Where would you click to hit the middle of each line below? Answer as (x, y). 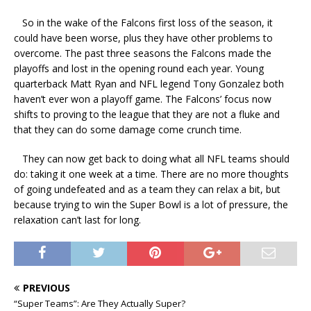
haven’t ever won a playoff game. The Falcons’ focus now (143, 99)
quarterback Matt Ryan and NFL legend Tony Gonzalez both (149, 84)
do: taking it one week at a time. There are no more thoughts (151, 174)
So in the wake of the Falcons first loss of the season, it (143, 23)
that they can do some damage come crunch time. (128, 129)
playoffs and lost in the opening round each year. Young (139, 68)
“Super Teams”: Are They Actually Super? (100, 303)
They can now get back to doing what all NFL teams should (152, 159)
